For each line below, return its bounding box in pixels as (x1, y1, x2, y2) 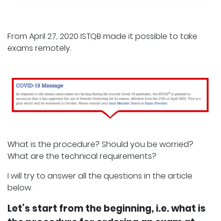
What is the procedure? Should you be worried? (7, 139, 193, 150)
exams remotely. (7, 42, 71, 54)
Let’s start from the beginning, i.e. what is (7, 202, 206, 216)
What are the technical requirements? (7, 150, 156, 162)
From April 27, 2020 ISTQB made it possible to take (7, 31, 197, 42)
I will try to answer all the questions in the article (7, 170, 192, 182)
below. (7, 182, 32, 194)
